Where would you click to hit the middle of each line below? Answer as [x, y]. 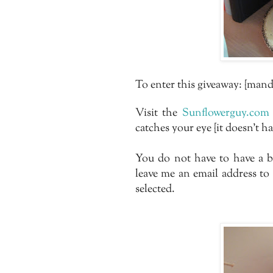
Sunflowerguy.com [225, 113]
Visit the [159, 113]
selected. [155, 189]
